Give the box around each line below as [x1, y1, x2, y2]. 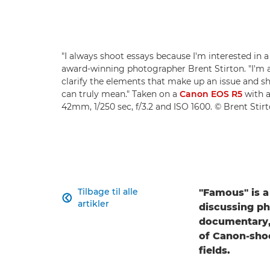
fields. [199, 245, 230, 257]
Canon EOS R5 [180, 89, 242, 100]
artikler [78, 198, 110, 210]
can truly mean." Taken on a [61, 89, 180, 100]
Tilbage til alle [78, 186, 139, 198]
